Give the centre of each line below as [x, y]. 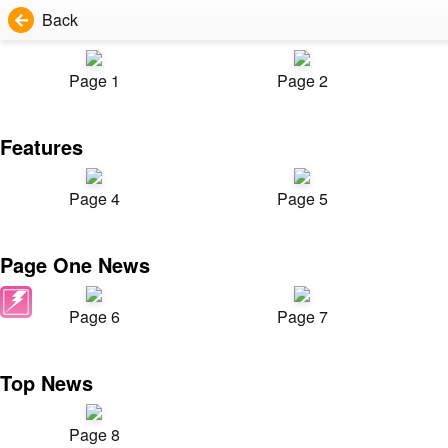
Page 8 [94, 434]
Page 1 [94, 80]
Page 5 [302, 198]
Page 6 [94, 316]
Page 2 [302, 80]
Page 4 [94, 198]
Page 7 [302, 316]
